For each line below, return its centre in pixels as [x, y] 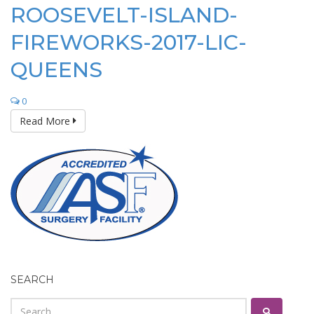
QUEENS [56, 69]
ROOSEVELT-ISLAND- [124, 15]
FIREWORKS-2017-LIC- [129, 42]
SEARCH [32, 279]
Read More [46, 121]
